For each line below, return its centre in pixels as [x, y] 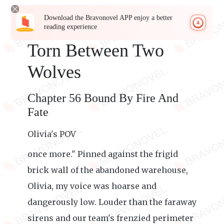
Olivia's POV [52, 134]
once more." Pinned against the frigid [103, 154]
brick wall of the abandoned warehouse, [108, 170]
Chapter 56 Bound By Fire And [103, 98]
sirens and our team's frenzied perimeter [110, 218]
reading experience [71, 27]
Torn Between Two [96, 50]
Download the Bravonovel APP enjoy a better [108, 18]
